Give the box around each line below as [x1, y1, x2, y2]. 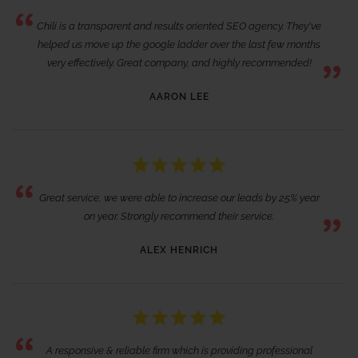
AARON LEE [149, 91, 209, 103]
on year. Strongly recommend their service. [84, 209, 274, 222]
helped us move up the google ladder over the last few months [38, 38, 320, 51]
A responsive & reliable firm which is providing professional [46, 344, 312, 356]
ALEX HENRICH [140, 244, 218, 256]
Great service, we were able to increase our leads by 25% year [38, 191, 320, 204]
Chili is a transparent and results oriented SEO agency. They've [37, 20, 321, 33]
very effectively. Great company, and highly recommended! [46, 57, 312, 70]
